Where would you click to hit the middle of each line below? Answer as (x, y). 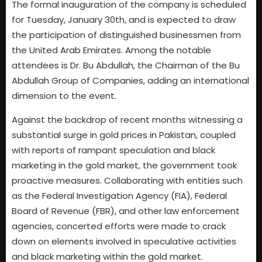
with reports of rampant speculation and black (113, 150)
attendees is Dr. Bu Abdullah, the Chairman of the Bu (126, 65)
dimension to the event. (64, 96)
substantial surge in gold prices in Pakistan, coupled (124, 135)
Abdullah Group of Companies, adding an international (130, 81)
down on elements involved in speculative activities (124, 241)
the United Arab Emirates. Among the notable (111, 50)
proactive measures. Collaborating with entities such (127, 180)
